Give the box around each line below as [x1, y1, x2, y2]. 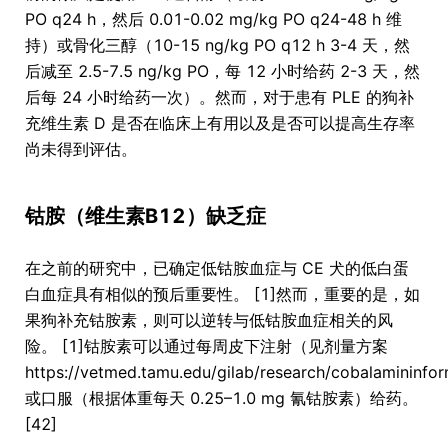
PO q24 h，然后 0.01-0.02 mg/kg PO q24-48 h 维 [25, 9, 402, 30]
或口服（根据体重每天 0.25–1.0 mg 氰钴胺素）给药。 [25, 388, 418, 409]
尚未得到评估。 [25, 139, 137, 160]
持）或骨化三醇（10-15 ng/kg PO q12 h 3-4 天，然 [25, 35, 410, 56]
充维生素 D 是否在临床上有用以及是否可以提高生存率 [25, 113, 415, 134]
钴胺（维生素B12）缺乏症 [25, 204, 266, 229]
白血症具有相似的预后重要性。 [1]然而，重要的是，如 [25, 284, 420, 305]
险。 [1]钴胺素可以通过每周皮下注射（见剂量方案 [25, 336, 388, 357]
